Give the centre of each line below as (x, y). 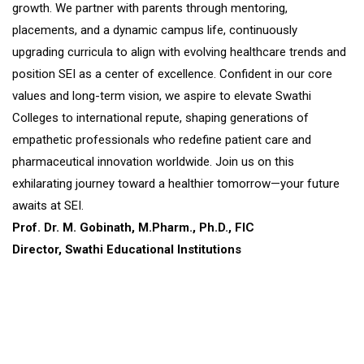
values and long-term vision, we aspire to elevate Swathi (162, 95)
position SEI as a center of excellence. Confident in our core (172, 74)
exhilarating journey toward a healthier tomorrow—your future (176, 183)
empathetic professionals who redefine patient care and (162, 139)
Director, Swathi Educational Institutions (127, 249)
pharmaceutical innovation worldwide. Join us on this (153, 161)
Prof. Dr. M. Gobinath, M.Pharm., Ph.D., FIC (133, 227)
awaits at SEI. (48, 205)
